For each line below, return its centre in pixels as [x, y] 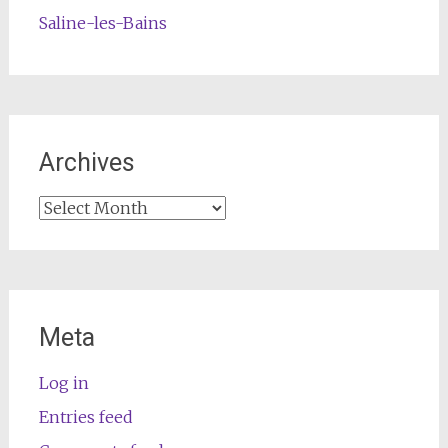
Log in [63, 383]
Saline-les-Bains [102, 23]
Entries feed [85, 417]
